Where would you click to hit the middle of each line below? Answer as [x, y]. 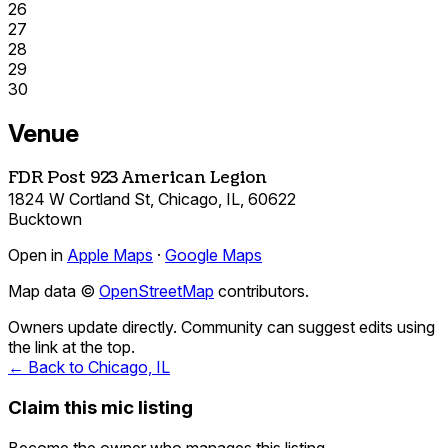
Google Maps [213, 255]
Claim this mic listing [100, 408]
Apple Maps [110, 255]
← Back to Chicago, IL [89, 367]
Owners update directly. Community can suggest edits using [221, 327]
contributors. [261, 291]
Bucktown [45, 219]
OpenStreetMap [156, 291]
